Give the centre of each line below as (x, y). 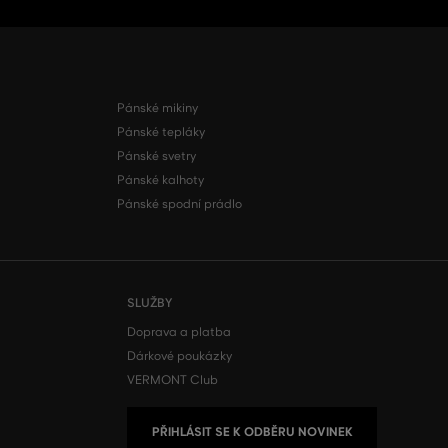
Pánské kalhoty (160, 180)
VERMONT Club (172, 380)
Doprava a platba (179, 332)
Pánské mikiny (157, 108)
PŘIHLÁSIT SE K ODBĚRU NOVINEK (252, 432)
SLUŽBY (149, 302)
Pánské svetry (156, 156)
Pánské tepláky (160, 132)
